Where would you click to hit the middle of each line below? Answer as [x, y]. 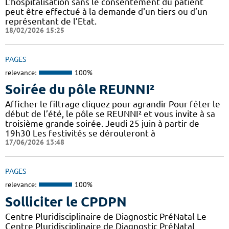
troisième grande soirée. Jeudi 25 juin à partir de [102, 124]
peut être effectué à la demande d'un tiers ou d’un [106, 11]
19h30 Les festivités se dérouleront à [80, 133]
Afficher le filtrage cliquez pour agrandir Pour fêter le [113, 104]
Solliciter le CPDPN [66, 201]
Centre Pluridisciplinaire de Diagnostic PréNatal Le [106, 216]
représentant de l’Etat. [51, 21]
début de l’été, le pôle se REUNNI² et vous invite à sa [110, 114]
